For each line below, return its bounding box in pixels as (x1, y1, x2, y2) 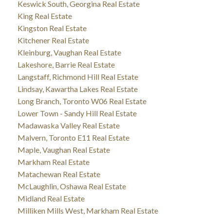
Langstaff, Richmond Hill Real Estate (17, 72, 138, 81)
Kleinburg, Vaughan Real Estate (17, 47, 121, 57)
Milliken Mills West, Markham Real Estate (17, 205, 158, 215)
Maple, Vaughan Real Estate (17, 145, 110, 154)
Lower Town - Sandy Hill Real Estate (17, 108, 137, 118)
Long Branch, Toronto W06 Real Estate (17, 96, 146, 106)
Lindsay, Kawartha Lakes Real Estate (17, 84, 138, 93)
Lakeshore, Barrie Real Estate (17, 59, 115, 69)
